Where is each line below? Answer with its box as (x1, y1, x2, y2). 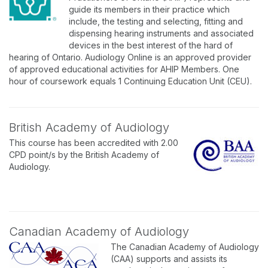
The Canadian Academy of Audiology (111, 242, 259, 252)
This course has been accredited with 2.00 (9, 138, 178, 148)
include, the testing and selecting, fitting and (69, 16, 243, 26)
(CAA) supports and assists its (111, 254, 227, 264)
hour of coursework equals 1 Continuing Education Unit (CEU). (9, 76, 252, 86)
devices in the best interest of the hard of (69, 40, 233, 50)
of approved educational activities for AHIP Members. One (9, 64, 239, 74)
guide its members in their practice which (69, 4, 230, 14)
